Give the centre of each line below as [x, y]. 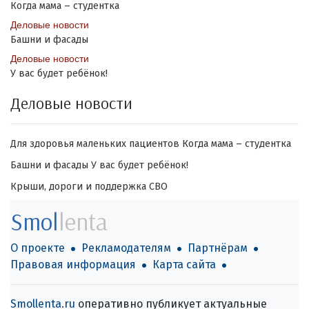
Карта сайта [184, 264]
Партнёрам [218, 248]
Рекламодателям [126, 248]
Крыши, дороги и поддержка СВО [89, 186]
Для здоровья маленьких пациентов [95, 143]
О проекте [38, 248]
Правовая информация [73, 264]
